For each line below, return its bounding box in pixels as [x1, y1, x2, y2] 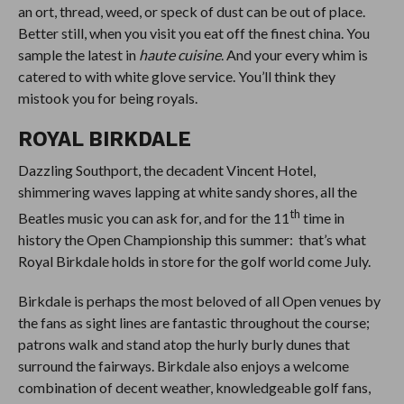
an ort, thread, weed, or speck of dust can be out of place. [17, 2, 365, 20]
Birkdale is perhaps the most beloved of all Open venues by [17, 292, 381, 310]
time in [299, 209, 344, 227]
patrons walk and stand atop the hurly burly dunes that [17, 335, 350, 353]
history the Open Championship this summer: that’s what [17, 231, 366, 249]
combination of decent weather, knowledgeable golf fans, [17, 379, 371, 397]
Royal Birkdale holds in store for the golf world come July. [17, 252, 371, 271]
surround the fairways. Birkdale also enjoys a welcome [17, 357, 349, 375]
